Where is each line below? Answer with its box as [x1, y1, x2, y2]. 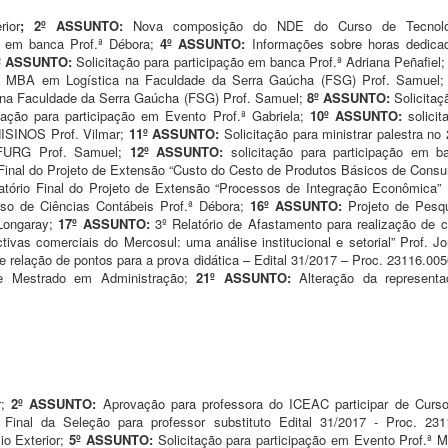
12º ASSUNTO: [129, 141, 232, 161]
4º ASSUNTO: [160, 33, 252, 53]
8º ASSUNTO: [306, 87, 395, 107]
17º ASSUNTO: [58, 213, 155, 233]
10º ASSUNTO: [309, 105, 402, 125]
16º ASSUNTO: [249, 195, 348, 215]
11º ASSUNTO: [128, 123, 220, 143]
